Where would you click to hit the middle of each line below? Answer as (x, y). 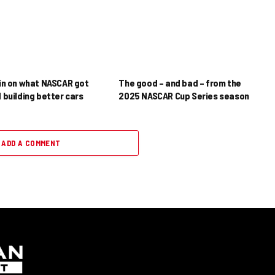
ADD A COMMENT (31, 143)
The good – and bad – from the (180, 82)
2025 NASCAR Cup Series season (184, 95)
